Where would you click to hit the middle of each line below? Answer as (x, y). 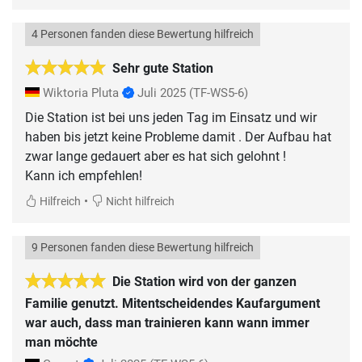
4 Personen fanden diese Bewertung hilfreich (143, 35)
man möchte (61, 343)
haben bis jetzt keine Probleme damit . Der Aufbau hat (178, 137)
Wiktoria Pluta (81, 93)
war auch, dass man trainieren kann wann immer (167, 323)
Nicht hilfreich (139, 202)
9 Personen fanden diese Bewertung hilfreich (143, 248)
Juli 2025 (162, 93)
